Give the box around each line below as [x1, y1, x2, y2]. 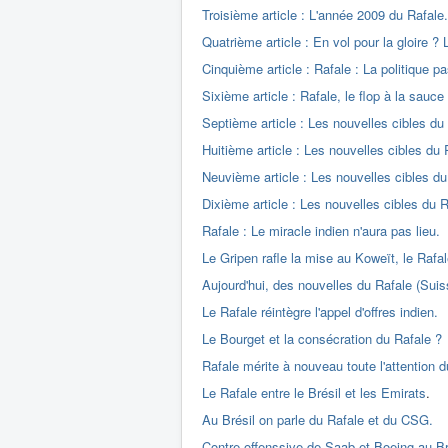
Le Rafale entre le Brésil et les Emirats [202, 383, 426, 402]
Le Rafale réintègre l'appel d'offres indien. [202, 302, 438, 321]
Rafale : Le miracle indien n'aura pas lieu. [202, 221, 440, 240]
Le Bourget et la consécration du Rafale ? [202, 329, 442, 348]
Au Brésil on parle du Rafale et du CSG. [202, 410, 433, 429]
